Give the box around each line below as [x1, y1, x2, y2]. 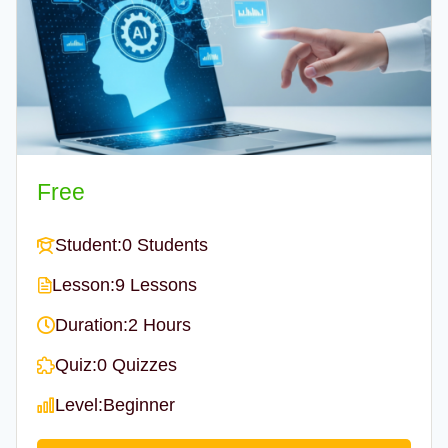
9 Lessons [115, 274, 197, 295]
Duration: [55, 314, 128, 335]
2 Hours [128, 314, 191, 335]
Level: [55, 394, 103, 415]
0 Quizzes [97, 354, 177, 375]
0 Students [122, 234, 208, 255]
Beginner [103, 394, 175, 415]
